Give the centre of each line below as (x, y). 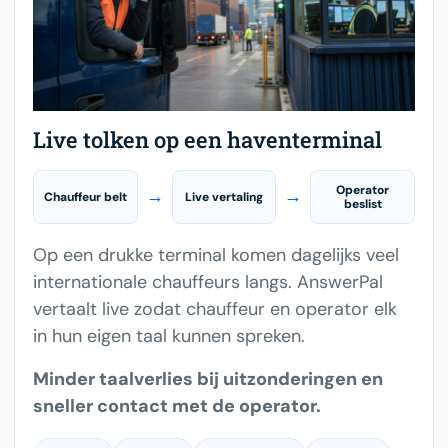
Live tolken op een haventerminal (207, 139)
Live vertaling (224, 196)
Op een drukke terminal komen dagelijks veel (216, 254)
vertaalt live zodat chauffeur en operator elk (215, 308)
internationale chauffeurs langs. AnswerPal (208, 281)
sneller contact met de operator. (177, 405)
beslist (362, 203)
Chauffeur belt (85, 196)
